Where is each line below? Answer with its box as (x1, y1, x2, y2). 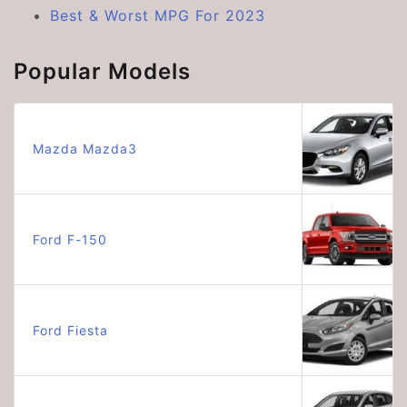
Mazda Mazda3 (33, 141, 137, 156)
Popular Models (14, 58, 191, 84)
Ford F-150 (33, 232, 107, 247)
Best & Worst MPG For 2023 (50, 6, 265, 25)
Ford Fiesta (33, 323, 108, 338)
